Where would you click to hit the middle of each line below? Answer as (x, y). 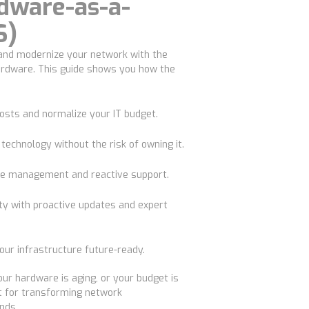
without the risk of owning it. (118, 144)
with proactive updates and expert (88, 205)
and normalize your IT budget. (89, 114)
